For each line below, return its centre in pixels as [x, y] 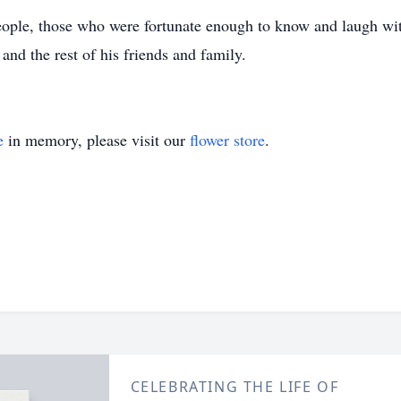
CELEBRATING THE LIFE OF [235, 387]
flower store [227, 140]
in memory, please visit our [97, 140]
